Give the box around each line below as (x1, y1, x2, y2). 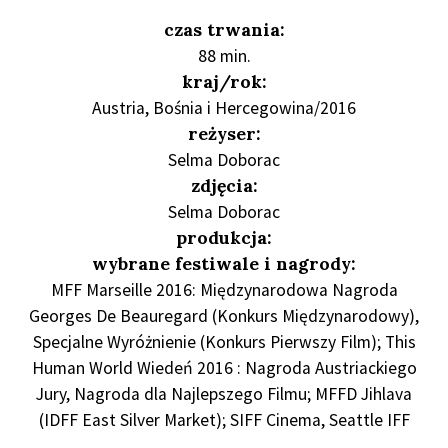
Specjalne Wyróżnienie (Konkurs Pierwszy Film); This (32, 330, 416, 353)
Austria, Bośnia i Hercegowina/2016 (92, 96, 356, 119)
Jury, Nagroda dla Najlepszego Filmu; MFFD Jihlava (36, 382, 412, 405)
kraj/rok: (181, 69, 267, 93)
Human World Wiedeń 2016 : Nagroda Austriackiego (31, 356, 417, 379)
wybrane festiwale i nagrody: (92, 251, 356, 275)
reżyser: (187, 121, 261, 145)
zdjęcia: (190, 173, 258, 197)
